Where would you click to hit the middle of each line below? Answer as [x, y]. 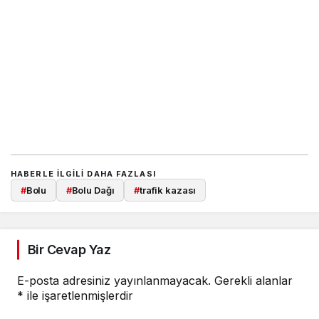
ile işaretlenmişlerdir [78, 296]
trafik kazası [168, 190]
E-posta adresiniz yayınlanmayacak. [114, 281]
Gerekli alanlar [253, 281]
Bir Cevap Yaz [69, 250]
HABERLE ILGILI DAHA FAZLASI [83, 173]
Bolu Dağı [93, 190]
